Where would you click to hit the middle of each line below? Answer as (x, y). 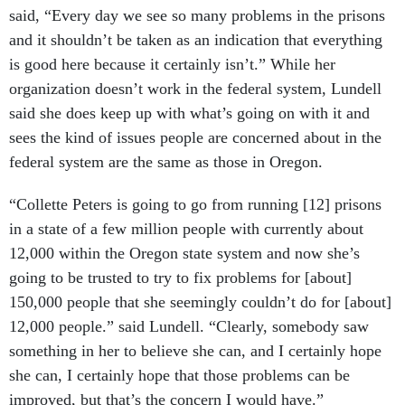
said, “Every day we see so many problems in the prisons (197, 16)
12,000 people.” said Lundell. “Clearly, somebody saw (189, 327)
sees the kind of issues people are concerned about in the (195, 138)
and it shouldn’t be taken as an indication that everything (196, 40)
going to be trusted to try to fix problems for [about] (180, 278)
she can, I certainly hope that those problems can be (179, 376)
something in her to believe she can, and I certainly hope (195, 351)
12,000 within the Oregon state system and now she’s (184, 254)
